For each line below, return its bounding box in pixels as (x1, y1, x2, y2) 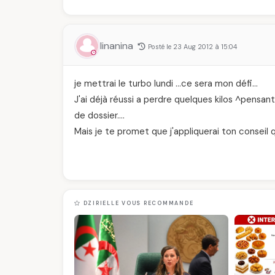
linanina (100, 39, 136, 52)
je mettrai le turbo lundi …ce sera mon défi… (74, 77, 258, 90)
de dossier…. (74, 109, 125, 122)
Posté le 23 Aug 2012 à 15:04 (148, 42, 237, 51)
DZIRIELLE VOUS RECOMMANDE (80, 199, 194, 207)
